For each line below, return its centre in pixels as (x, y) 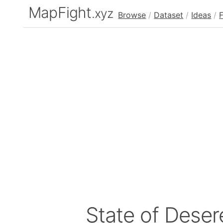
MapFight (60, 12)
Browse (132, 15)
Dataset (169, 15)
